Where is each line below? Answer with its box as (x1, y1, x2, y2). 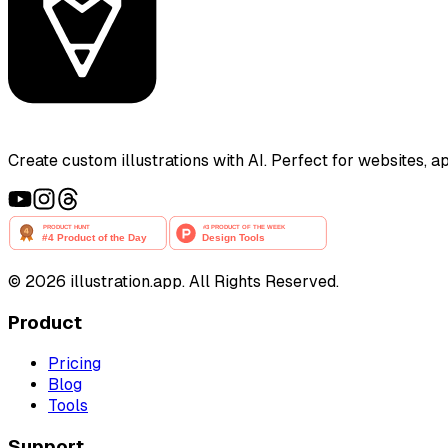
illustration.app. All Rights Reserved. (66, 272, 339, 292)
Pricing (48, 353, 101, 373)
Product (8, 312, 82, 334)
